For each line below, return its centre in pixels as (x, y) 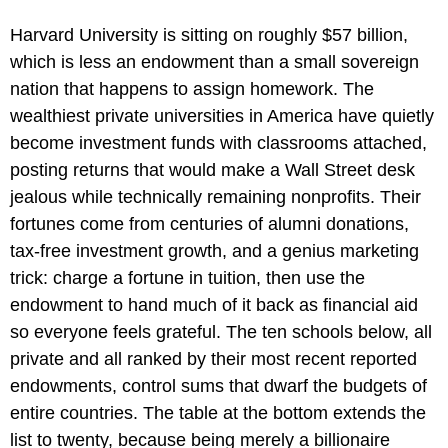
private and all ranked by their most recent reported (213, 358)
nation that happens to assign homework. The (192, 88)
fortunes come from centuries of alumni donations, (209, 223)
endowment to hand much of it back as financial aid (214, 304)
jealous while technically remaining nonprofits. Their (215, 196)
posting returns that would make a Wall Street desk (212, 169)
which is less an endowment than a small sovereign (214, 61)
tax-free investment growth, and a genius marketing (214, 250)
